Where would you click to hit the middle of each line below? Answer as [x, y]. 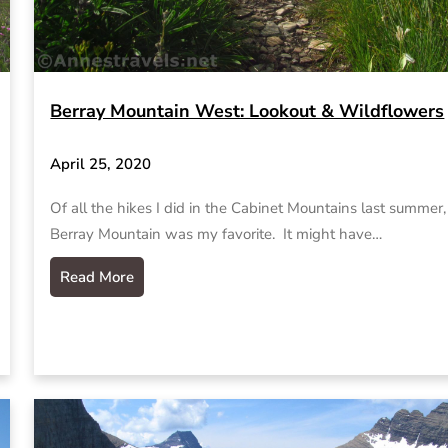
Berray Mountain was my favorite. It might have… [216, 234]
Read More [97, 277]
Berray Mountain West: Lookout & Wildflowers [247, 110]
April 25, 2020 [101, 164]
